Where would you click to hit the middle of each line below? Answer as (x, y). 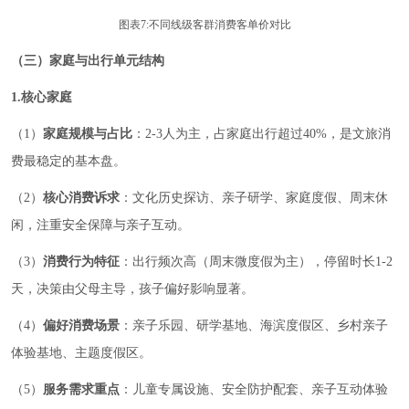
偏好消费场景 (81, 325)
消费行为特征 (81, 262)
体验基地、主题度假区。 (81, 353)
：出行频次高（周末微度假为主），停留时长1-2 (256, 262)
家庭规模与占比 (88, 134)
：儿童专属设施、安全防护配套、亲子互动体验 (254, 389)
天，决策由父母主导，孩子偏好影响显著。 (132, 289)
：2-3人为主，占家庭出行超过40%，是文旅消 (262, 134)
